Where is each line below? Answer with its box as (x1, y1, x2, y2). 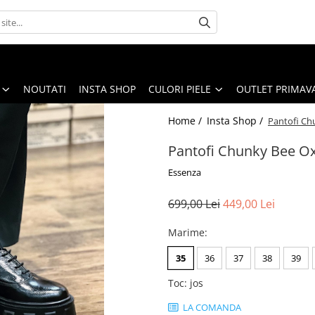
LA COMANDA (181, 300, 241, 314)
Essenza (168, 165, 201, 179)
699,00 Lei (168, 195, 220, 212)
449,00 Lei (223, 195, 275, 212)
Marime (168, 225, 205, 239)
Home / (168, 113, 205, 127)
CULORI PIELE (148, 82, 211, 96)
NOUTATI (23, 82, 66, 96)
